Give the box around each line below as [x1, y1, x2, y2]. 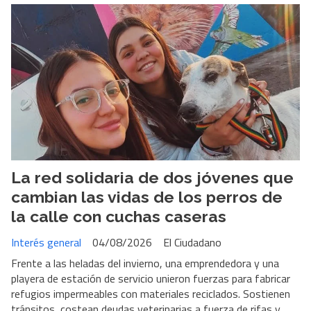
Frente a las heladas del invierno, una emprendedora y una [11, 254, 279, 271]
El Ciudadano [163, 233, 221, 251]
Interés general [11, 233, 81, 251]
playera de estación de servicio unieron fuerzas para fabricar [11, 269, 290, 287]
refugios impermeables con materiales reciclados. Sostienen [11, 285, 290, 302]
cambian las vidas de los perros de [11, 187, 283, 207]
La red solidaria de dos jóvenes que [11, 168, 294, 187]
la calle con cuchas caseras [11, 207, 226, 226]
